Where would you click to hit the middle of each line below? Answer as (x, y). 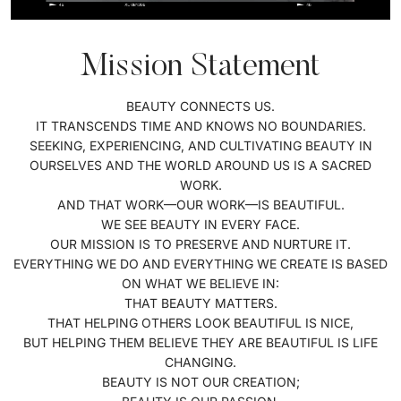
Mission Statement (200, 68)
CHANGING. (200, 362)
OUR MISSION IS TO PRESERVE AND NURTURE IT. (200, 243)
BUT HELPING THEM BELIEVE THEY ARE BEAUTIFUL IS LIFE (200, 342)
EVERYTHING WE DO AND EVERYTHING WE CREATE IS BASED (200, 263)
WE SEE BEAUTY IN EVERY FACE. (200, 224)
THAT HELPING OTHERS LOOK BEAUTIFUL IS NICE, (200, 322)
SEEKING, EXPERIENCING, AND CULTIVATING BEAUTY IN (200, 145)
